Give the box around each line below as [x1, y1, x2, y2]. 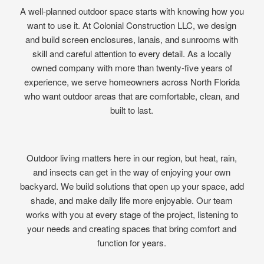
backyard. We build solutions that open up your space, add [19, 180, 244, 193]
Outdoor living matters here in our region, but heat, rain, [27, 151, 237, 164]
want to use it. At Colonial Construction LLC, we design [27, 18, 237, 31]
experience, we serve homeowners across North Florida [24, 75, 240, 88]
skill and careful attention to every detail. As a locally [32, 47, 232, 60]
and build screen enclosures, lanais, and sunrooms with [25, 32, 239, 45]
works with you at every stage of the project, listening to [25, 208, 238, 221]
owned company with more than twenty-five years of [31, 61, 233, 74]
